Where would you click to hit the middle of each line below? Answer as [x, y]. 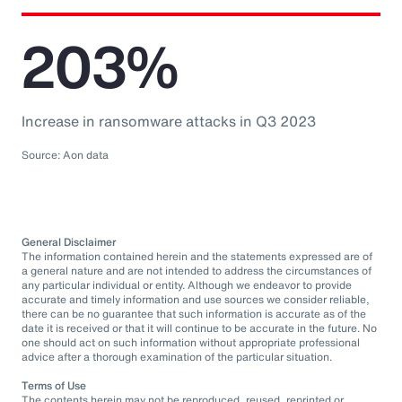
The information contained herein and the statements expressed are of [197, 256]
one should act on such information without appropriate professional [191, 342]
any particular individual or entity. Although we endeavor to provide [187, 285]
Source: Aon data [65, 155]
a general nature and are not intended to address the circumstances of [197, 271]
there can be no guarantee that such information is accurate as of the [194, 314]
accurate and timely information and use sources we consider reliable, [196, 299]
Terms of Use [54, 385]
